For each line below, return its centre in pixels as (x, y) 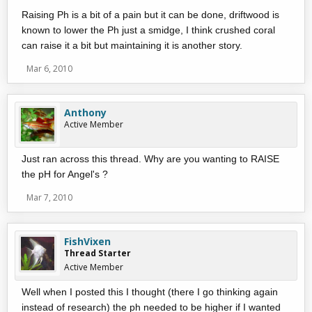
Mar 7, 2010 (49, 197)
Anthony (85, 112)
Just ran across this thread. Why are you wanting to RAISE (150, 159)
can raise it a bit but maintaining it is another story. (132, 45)
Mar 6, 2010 (49, 69)
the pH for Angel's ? (65, 174)
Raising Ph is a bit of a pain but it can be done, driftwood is (150, 15)
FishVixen (87, 241)
